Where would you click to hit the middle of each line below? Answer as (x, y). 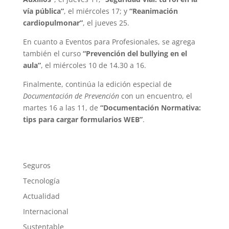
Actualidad (41, 196)
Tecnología (41, 181)
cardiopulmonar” (53, 23)
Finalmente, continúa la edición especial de (97, 84)
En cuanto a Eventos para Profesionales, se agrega (109, 42)
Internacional (45, 211)
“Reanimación (153, 11)
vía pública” (43, 11)
